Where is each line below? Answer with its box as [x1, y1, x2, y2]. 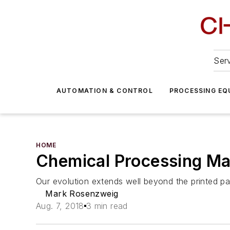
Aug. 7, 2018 [36, 201, 84, 211]
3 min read [86, 201, 128, 211]
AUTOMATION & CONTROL [56, 87, 153, 94]
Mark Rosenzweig [45, 188, 119, 199]
